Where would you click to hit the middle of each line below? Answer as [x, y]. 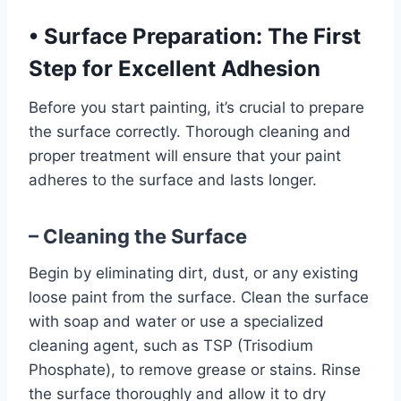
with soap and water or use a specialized [176, 321]
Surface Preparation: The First [200, 36]
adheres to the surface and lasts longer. [173, 180]
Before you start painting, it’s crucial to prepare [196, 107]
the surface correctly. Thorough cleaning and [190, 132]
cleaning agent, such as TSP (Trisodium [171, 346]
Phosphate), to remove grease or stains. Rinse [195, 370]
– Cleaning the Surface [138, 236]
